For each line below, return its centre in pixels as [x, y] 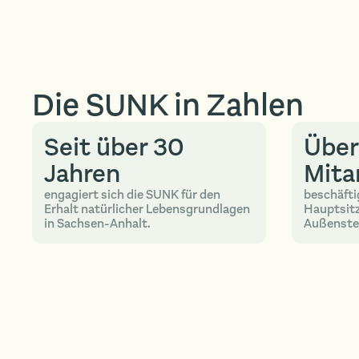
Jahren [83, 173]
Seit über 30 [115, 147]
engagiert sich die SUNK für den [133, 194]
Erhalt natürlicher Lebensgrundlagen [147, 209]
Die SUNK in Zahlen [167, 105]
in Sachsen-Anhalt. [98, 223]
